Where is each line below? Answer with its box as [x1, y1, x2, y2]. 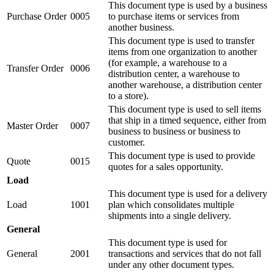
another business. [108, 21, 174, 32]
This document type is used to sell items [108, 103, 261, 114]
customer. [108, 136, 145, 147]
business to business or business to [108, 125, 240, 136]
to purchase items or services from [108, 10, 239, 21]
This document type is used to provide [108, 150, 255, 161]
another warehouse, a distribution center [108, 79, 262, 90]
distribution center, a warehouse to [108, 68, 240, 79]
